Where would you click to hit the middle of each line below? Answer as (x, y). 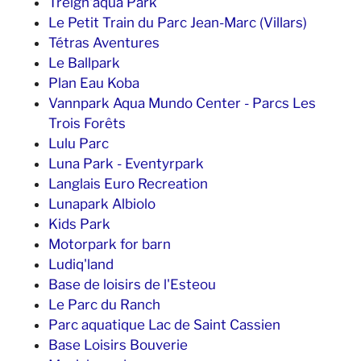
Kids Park (79, 224)
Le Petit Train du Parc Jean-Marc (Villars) (178, 23)
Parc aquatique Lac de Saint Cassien (164, 325)
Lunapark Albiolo (104, 204)
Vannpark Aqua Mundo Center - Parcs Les (182, 103)
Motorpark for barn (110, 244)
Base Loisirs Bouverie (118, 345)
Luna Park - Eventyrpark (126, 164)
